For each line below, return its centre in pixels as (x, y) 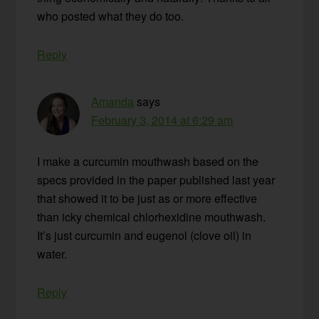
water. (52, 254)
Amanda (113, 102)
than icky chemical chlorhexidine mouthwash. (152, 217)
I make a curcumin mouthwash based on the (148, 162)
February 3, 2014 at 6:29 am (162, 120)
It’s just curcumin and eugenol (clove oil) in (145, 236)
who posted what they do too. (111, 16)
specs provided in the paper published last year (156, 180)
